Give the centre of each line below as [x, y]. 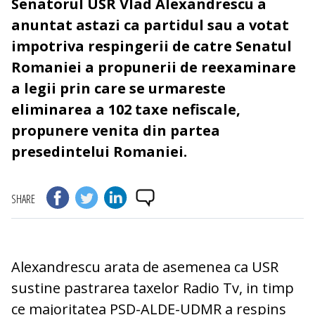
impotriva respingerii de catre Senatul [152, 46]
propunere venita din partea [116, 131]
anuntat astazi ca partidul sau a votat [150, 25]
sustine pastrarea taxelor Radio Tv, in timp [153, 288]
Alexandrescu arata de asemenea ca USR [145, 267]
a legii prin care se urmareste [118, 89]
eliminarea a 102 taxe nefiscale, [126, 110]
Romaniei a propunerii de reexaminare [154, 67]
